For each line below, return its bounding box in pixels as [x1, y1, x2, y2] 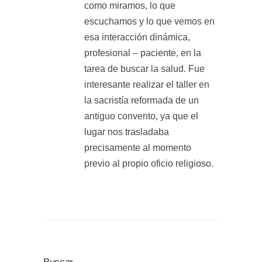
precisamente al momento [84, 143, 191, 153]
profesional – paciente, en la [84, 48, 201, 58]
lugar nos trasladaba [84, 127, 169, 137]
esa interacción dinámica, [84, 32, 190, 43]
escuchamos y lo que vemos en [84, 16, 215, 27]
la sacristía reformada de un [84, 95, 199, 106]
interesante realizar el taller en [84, 80, 209, 90]
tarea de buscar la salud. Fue [84, 64, 205, 74]
